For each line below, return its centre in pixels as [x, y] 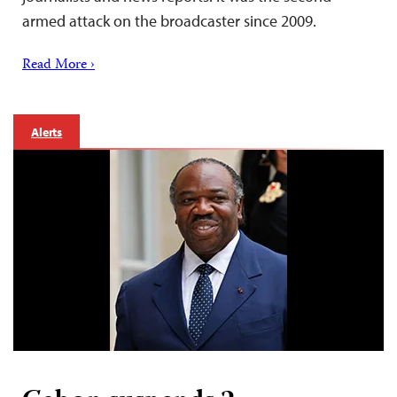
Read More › [58, 66]
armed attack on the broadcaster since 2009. [169, 21]
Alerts [47, 132]
